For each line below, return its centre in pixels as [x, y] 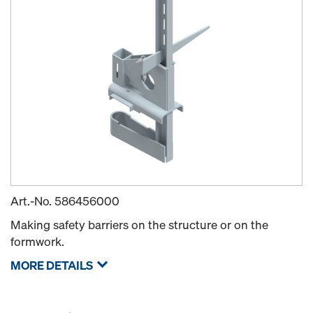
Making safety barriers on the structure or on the [139, 225]
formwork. [37, 241]
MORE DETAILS [52, 265]
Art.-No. [32, 201]
